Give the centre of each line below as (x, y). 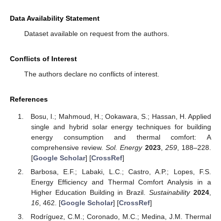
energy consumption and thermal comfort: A (121, 137)
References (29, 99)
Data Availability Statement (55, 18)
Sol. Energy (124, 147)
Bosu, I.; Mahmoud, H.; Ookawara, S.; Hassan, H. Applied (121, 116)
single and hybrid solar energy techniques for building (121, 127)
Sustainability (170, 192)
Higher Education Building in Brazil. (90, 192)
